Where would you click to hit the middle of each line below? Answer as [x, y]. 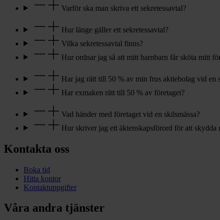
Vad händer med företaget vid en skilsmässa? [129, 114]
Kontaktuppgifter [50, 187]
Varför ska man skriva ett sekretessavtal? [123, 8]
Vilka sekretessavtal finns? [101, 43]
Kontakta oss [37, 149]
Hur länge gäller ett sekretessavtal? [114, 29]
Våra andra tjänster [54, 208]
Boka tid [37, 169]
